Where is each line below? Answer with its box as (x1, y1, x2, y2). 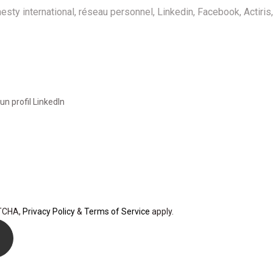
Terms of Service (84, 207, 150, 216)
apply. (150, 207, 174, 216)
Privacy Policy (23, 207, 75, 216)
